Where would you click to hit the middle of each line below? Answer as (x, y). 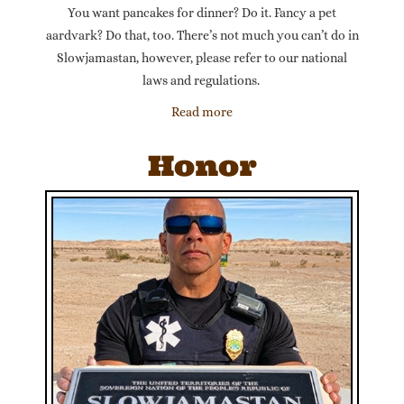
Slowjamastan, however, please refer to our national (202, 58)
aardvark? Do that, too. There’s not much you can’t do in (202, 35)
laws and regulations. (202, 80)
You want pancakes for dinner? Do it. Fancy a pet (202, 13)
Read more (202, 112)
